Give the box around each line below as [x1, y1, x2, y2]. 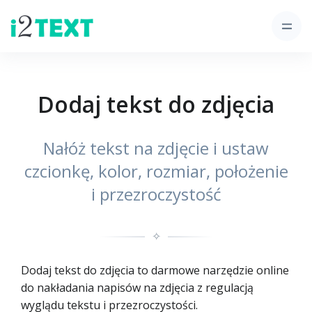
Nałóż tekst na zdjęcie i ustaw [43, 136, 269, 159]
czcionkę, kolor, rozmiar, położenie [24, 159, 288, 182]
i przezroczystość [91, 182, 221, 205]
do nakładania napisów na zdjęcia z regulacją [21, 280, 253, 295]
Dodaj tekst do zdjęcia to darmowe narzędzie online [21, 263, 289, 278]
